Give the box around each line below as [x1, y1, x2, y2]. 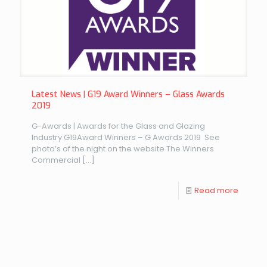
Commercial [32, 154, 80, 166]
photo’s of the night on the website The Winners [32, 142, 214, 154]
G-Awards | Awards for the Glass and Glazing [32, 120, 205, 132]
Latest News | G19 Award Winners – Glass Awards [32, 88, 225, 100]
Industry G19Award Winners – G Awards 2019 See [32, 131, 220, 143]
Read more [194, 184, 238, 196]
